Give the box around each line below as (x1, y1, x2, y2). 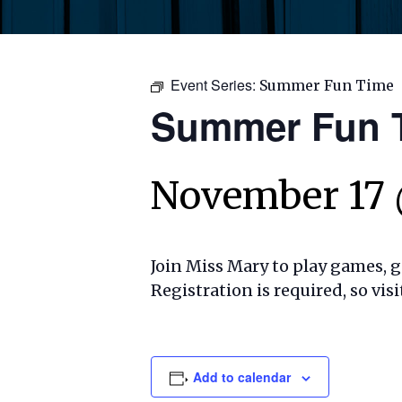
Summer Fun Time (259, 75, 394, 94)
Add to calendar (192, 367, 291, 386)
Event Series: (170, 74, 259, 95)
